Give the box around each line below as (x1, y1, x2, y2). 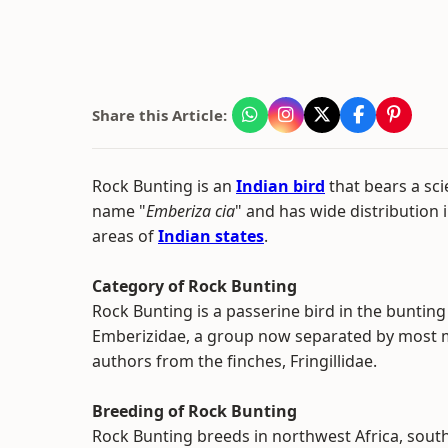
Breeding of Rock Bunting (92, 400, 297, 422)
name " (92, 200, 146, 222)
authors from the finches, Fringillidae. (92, 350, 377, 372)
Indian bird (236, 175, 325, 197)
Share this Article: (92, 105, 227, 125)
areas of (92, 225, 158, 247)
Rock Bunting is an (92, 175, 236, 197)
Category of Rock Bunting (92, 275, 297, 297)
